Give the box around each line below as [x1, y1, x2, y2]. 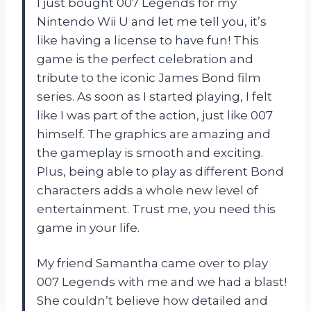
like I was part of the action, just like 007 [37, 108, 273, 122]
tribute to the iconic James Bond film [37, 70, 261, 85]
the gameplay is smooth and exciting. [37, 145, 263, 160]
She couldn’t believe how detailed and [37, 293, 268, 308]
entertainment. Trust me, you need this [37, 201, 276, 216]
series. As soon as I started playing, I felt [37, 89, 272, 103]
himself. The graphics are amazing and [37, 126, 271, 141]
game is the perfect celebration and [37, 51, 253, 66]
